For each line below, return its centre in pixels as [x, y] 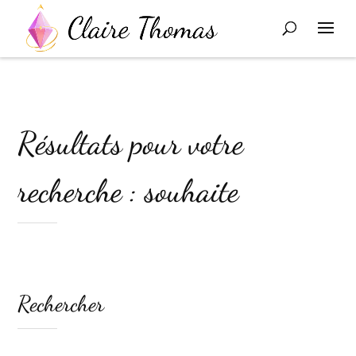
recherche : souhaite [128, 191]
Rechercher [61, 304]
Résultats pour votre [131, 143]
